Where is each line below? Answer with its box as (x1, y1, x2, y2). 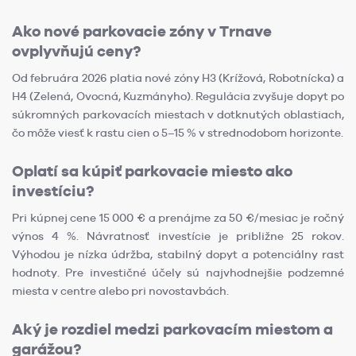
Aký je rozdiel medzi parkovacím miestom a (12, 320, 333, 339)
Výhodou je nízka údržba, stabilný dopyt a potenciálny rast (12, 248, 344, 261)
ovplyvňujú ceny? (12, 42, 141, 61)
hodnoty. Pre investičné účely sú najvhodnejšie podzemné (12, 266, 344, 280)
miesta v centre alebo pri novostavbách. (12, 284, 229, 298)
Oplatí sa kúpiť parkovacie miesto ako (12, 162, 292, 181)
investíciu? (12, 182, 94, 201)
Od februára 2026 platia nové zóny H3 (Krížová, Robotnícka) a (12, 72, 344, 85)
